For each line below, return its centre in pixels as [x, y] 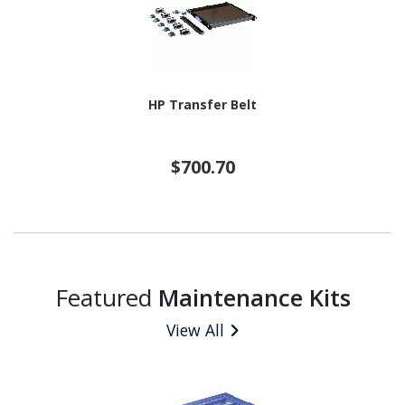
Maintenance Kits [254, 298]
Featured [106, 298]
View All [195, 330]
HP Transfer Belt [202, 104]
